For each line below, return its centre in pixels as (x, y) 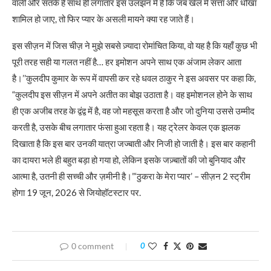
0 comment (92, 246)
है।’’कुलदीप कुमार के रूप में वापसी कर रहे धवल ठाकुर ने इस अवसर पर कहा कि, (134, 78)
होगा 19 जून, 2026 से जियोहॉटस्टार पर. (77, 193)
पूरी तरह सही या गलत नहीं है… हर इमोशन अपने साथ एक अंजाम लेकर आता (127, 62)
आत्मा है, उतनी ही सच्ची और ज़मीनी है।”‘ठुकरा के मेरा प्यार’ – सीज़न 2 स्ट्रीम (131, 176)
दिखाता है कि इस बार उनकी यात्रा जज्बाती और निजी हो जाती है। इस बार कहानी (134, 144)
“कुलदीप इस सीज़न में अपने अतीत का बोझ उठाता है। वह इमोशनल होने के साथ (132, 95)
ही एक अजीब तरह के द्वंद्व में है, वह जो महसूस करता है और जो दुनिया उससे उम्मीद (133, 111)
